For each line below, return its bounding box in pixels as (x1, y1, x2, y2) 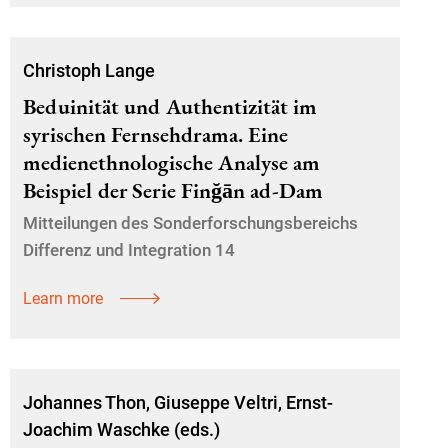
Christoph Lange (23, 60, 155, 81)
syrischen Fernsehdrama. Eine (23, 120, 288, 149)
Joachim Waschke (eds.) (23, 419, 220, 440)
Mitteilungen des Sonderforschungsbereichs (23, 213, 358, 233)
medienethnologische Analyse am (23, 148, 320, 177)
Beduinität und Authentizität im (23, 92, 317, 121)
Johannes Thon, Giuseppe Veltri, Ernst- (23, 392, 333, 413)
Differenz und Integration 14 (23, 240, 235, 260)
